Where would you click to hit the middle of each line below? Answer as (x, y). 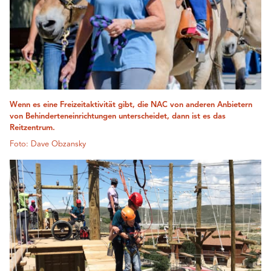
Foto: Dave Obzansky (48, 145)
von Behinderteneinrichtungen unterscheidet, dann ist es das (118, 117)
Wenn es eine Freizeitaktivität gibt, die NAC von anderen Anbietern (131, 105)
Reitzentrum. (32, 128)
